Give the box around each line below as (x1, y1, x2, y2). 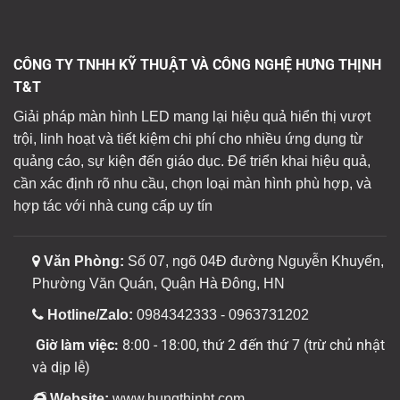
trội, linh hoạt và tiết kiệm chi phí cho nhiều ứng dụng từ (13, 131, 363, 147)
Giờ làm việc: (31, 337, 119, 354)
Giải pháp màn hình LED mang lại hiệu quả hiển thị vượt (13, 109, 371, 125)
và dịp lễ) (31, 359, 90, 377)
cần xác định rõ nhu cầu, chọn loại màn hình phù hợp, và (13, 176, 371, 192)
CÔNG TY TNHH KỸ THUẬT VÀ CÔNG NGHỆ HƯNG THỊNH (13, 56, 381, 74)
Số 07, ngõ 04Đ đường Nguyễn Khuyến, (123, 254, 384, 270)
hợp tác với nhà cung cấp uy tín (13, 198, 212, 214)
